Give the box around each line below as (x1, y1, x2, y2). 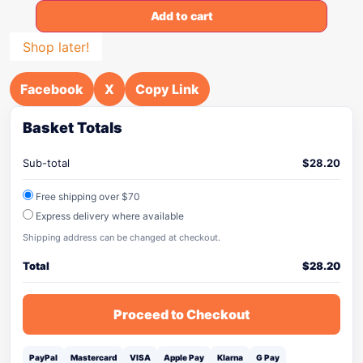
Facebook (20, 81, 83, 97)
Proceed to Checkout (113, 306, 250, 322)
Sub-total (23, 156, 70, 169)
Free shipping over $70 (33, 190, 140, 203)
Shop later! (23, 38, 89, 55)
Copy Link (135, 81, 199, 97)
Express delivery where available (33, 210, 184, 222)
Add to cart (150, 9, 213, 23)
